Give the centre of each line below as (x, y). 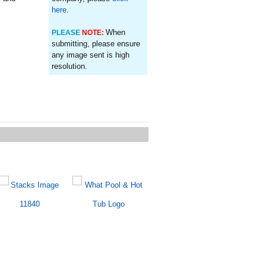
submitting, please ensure (96, 44)
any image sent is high (90, 55)
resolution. (69, 66)
